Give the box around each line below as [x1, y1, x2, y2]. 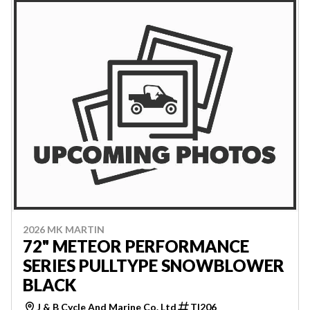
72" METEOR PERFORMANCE [23, 236, 249, 257]
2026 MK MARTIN [23, 224, 104, 236]
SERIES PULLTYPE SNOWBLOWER [23, 255, 284, 276]
